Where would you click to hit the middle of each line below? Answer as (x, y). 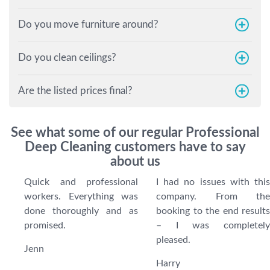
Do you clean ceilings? (67, 58)
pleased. (173, 240)
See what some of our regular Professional (135, 133)
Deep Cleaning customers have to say (135, 147)
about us (135, 162)
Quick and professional (81, 182)
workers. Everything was (81, 197)
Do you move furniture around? (88, 25)
